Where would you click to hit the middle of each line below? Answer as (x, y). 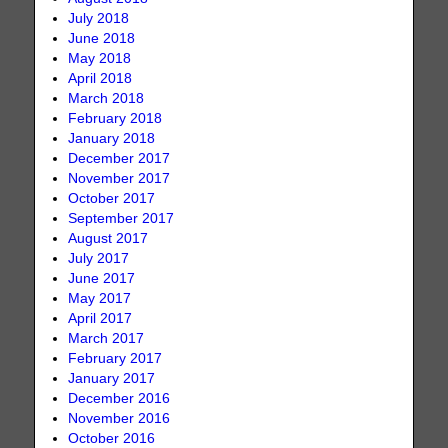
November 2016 (119, 419)
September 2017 (121, 219)
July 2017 (99, 259)
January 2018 (112, 139)
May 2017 (100, 299)
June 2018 (102, 39)
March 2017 (106, 339)
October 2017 (112, 199)
